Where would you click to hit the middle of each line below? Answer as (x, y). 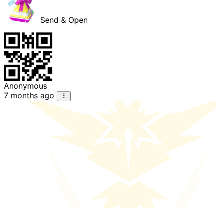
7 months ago (29, 96)
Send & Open (63, 20)
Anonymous (25, 86)
